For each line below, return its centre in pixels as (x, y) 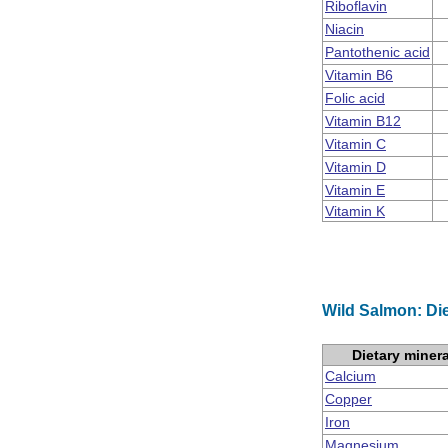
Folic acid (355, 98)
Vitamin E (355, 190)
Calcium (350, 376)
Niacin (344, 29)
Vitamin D (355, 167)
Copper (348, 399)
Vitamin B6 (359, 75)
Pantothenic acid (377, 52)
